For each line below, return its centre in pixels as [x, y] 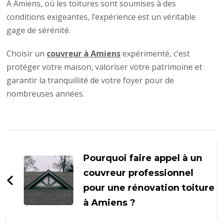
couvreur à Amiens [84, 53]
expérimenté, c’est [155, 53]
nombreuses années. [46, 93]
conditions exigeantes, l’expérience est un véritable [101, 17]
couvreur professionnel [139, 173]
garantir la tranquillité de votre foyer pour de [90, 80]
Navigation [51, 139]
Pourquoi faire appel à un [143, 158]
